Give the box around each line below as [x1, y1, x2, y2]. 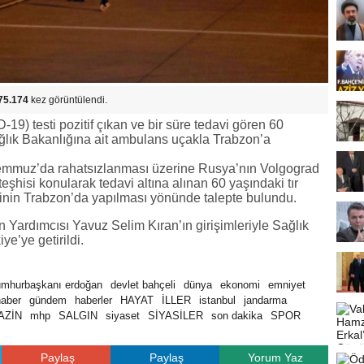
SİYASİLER [148, 310, 203, 322]
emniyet [268, 279, 305, 291]
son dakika [211, 310, 262, 322]
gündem [29, 294, 67, 306]
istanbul [199, 294, 236, 306]
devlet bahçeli [110, 279, 175, 291]
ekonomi [220, 279, 260, 291]
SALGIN [58, 310, 97, 322]
